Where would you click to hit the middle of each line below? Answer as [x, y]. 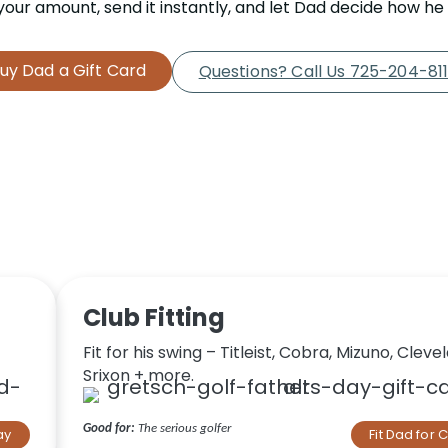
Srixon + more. [138, 376]
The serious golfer [182, 429]
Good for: [108, 429]
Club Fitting [153, 318]
